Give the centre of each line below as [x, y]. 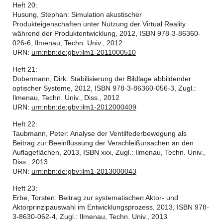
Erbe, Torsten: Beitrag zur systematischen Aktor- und [95, 198]
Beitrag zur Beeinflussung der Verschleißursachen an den [103, 143]
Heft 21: [25, 69]
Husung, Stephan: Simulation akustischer [77, 14]
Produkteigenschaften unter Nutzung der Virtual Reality [99, 24]
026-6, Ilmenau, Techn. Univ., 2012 [67, 43]
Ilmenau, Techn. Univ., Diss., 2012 [66, 98]
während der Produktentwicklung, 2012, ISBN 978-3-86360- [107, 33]
